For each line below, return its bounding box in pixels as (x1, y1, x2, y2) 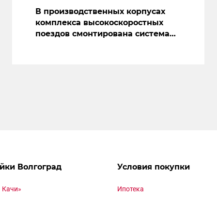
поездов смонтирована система (35, 29, 170, 39)
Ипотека (117, 185, 144, 193)
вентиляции (35, 40, 86, 50)
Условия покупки (117, 162, 190, 172)
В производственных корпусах (35, 7, 165, 16)
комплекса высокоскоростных (35, 18, 163, 28)
